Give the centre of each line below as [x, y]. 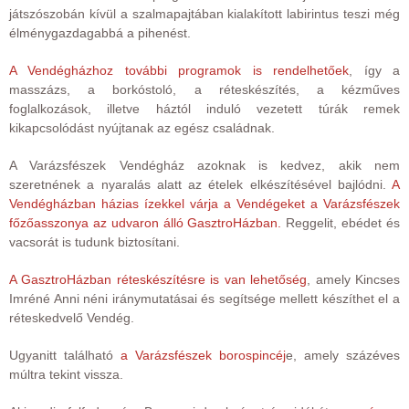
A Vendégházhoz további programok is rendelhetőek [179, 70]
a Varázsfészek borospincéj [203, 355]
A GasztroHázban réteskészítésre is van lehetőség [158, 279]
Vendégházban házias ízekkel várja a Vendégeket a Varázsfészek [204, 203]
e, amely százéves [343, 355]
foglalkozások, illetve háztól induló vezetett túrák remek [204, 108]
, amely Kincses [354, 279]
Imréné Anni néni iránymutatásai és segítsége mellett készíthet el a [204, 298]
